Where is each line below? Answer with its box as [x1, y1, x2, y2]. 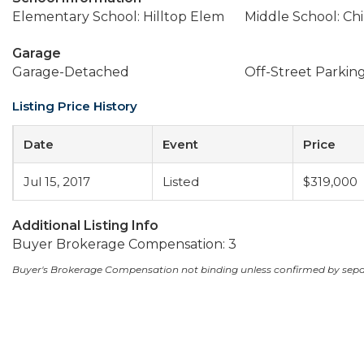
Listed [162, 174, 199, 189]
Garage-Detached [12, 64, 129, 80]
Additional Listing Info [12, 218, 158, 233]
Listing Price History [12, 98, 137, 114]
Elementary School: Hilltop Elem [12, 9, 224, 24]
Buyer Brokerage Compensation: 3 [12, 236, 236, 252]
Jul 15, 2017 [24, 174, 90, 189]
